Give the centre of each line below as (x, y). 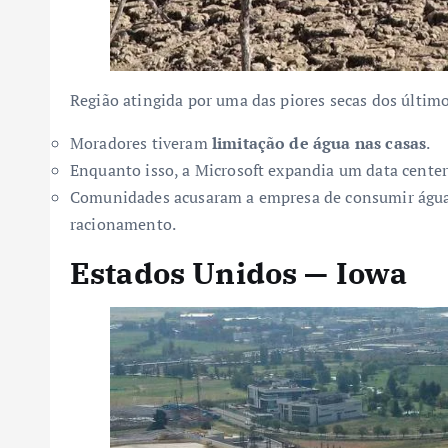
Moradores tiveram (141, 142)
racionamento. (123, 223)
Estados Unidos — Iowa (239, 272)
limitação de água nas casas (319, 142)
